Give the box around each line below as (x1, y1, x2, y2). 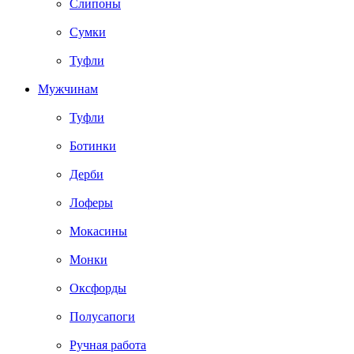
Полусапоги (70, 310, 135, 324)
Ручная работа (70, 338, 146, 352)
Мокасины (70, 224, 127, 239)
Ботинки (70, 139, 116, 153)
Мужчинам (38, 82, 98, 96)
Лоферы (70, 196, 113, 210)
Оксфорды (70, 281, 126, 296)
